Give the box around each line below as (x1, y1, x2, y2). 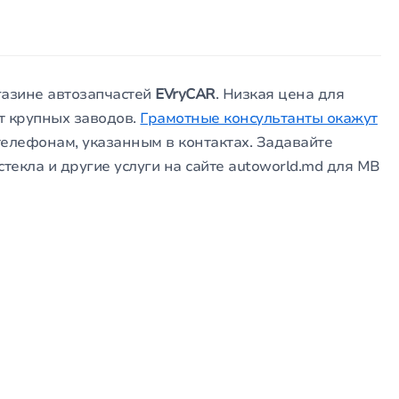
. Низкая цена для (215, 85, 345, 105)
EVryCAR (155, 85, 216, 105)
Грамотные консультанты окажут (140, 109, 378, 129)
